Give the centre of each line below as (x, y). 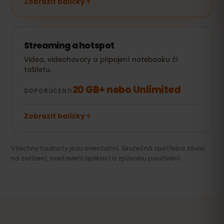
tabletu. (37, 69)
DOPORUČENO (48, 91)
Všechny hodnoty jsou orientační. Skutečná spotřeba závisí (108, 148)
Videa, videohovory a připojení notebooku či (100, 59)
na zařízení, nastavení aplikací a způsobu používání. (96, 158)
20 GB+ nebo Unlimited (126, 89)
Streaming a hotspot (69, 45)
